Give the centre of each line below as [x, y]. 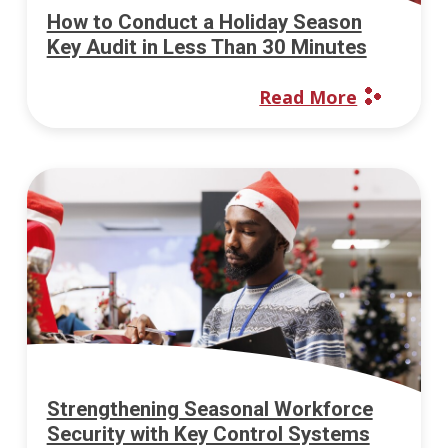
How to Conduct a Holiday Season [204, 21]
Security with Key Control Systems [208, 433]
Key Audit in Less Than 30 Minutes [206, 46]
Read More [308, 97]
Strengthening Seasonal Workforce [209, 408]
